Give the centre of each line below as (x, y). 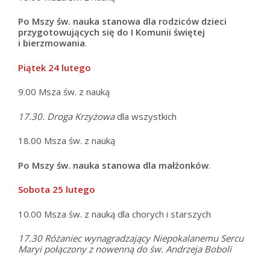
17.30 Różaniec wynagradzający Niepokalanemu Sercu (131, 238)
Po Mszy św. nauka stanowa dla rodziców (108, 21)
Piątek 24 (39, 67)
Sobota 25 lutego (57, 190)
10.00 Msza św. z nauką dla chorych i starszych (115, 214)
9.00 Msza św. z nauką (64, 92)
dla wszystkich (146, 116)
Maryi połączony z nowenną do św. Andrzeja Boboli (125, 249)
